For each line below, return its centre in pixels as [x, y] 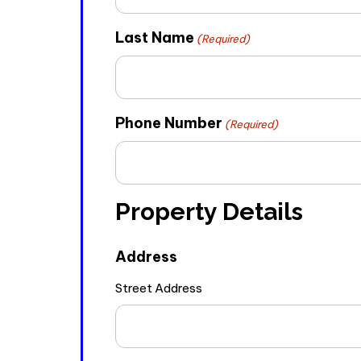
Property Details [209, 212]
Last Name [155, 38]
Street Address [159, 288]
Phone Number [169, 123]
